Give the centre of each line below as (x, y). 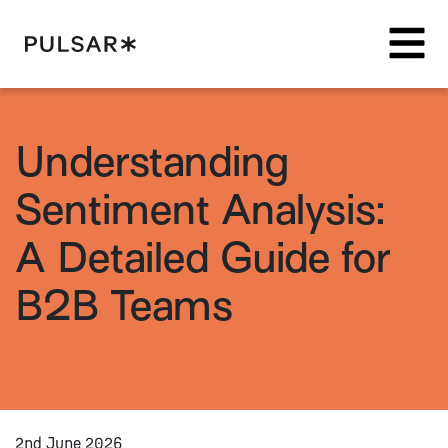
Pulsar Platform (194, 43)
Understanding (152, 162)
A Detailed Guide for (202, 258)
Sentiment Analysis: (200, 210)
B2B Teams (124, 306)
